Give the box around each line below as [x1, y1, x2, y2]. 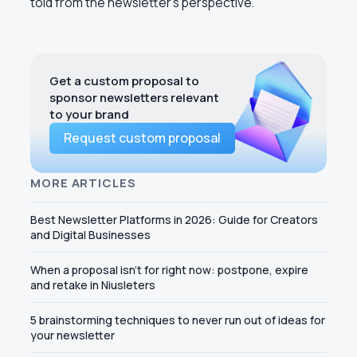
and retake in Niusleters [30, 277, 155, 293]
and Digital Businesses [30, 227, 151, 243]
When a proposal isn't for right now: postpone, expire [30, 262, 308, 278]
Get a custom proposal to [49, 73, 199, 90]
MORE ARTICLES [30, 175, 136, 192]
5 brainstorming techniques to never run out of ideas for [30, 312, 325, 328]
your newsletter [30, 328, 115, 343]
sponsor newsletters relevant [49, 89, 219, 107]
